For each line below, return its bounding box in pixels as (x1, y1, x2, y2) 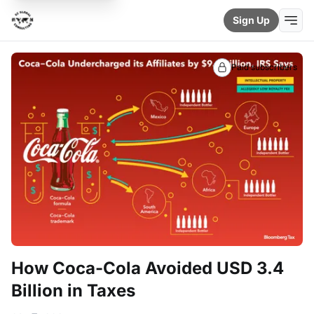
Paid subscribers (231, 62, 297, 74)
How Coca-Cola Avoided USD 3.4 (11, 258, 284, 279)
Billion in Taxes (11, 280, 135, 301)
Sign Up (233, 14, 270, 26)
